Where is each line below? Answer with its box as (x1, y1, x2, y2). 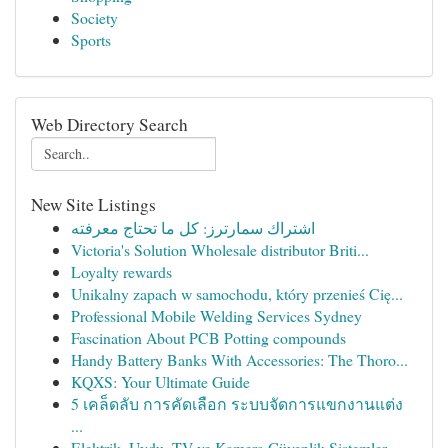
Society (71, 7, 118, 28)
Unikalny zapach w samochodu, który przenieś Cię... (71, 283, 403, 304)
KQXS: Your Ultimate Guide (71, 371, 250, 392)
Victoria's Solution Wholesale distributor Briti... (71, 239, 369, 260)
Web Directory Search (31, 113, 188, 136)
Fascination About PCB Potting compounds (71, 327, 346, 348)
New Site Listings (31, 193, 156, 216)
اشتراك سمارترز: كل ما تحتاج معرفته (71, 217, 315, 238)
